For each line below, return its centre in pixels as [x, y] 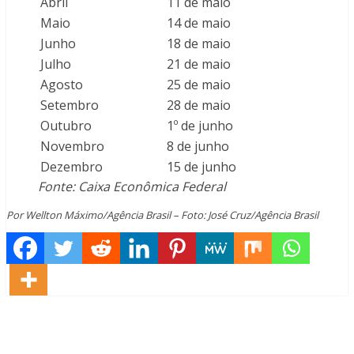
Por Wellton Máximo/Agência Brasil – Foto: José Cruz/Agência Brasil [162, 215]
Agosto [63, 84]
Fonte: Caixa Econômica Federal [132, 186]
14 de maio [199, 23]
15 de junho [201, 166]
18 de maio [199, 43]
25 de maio [199, 84]
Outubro [66, 125]
